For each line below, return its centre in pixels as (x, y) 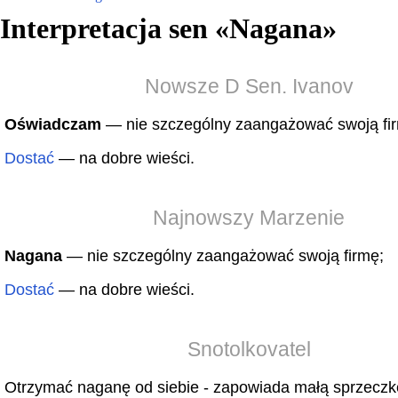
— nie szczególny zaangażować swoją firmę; (223, 256)
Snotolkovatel (249, 349)
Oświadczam (53, 124)
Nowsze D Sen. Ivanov (249, 86)
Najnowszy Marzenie (249, 218)
